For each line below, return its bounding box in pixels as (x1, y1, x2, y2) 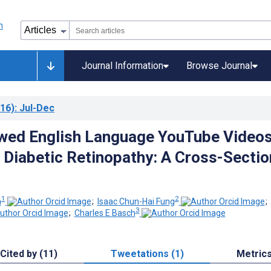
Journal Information (82, 60, 163, 71)
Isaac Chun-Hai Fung (97, 196, 175, 206)
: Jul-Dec (15, 102, 54, 114)
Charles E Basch (74, 208, 135, 218)
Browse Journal (186, 60, 252, 71)
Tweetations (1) (110, 248, 184, 260)
